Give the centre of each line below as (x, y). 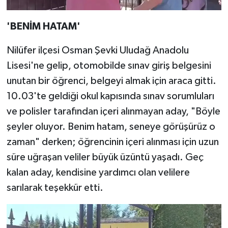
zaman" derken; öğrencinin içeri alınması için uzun (112, 142)
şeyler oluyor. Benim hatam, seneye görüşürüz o (111, 127)
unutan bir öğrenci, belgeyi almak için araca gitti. (111, 81)
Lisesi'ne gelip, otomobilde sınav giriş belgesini (109, 66)
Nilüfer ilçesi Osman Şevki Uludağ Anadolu (97, 51)
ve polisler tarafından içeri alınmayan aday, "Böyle (113, 112)
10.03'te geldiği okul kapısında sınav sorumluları (110, 96)
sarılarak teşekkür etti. (55, 188)
